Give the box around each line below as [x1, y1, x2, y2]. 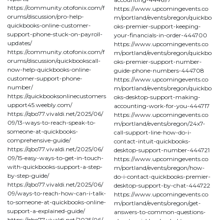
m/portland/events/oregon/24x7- [114, 119, 205, 127]
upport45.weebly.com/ [7, 101, 72, 109]
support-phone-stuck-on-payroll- [7, 30, 103, 38]
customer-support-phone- [7, 74, 82, 82]
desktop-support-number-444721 [114, 146, 210, 154]
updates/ [7, 39, 32, 47]
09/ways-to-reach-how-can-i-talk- [7, 189, 106, 197]
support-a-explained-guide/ [7, 207, 85, 215]
